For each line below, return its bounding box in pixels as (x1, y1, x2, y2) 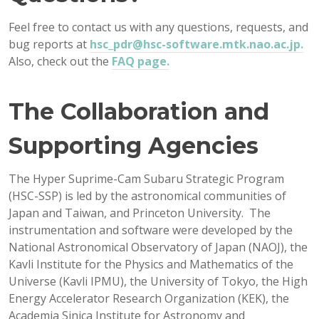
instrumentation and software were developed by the (9, 221, 293, 238)
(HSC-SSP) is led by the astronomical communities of (9, 187, 286, 204)
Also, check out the (9, 53, 112, 69)
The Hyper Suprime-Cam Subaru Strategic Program (9, 170, 284, 187)
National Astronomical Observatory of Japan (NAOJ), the (9, 239, 308, 255)
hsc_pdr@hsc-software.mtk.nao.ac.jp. (90, 36, 303, 52)
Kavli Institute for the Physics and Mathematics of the (9, 256, 293, 272)
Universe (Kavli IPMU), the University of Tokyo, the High (9, 273, 308, 289)
